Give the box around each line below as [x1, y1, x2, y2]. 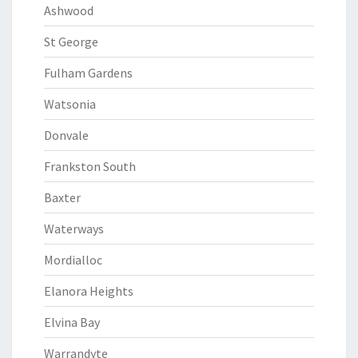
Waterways [44, 221, 104, 237]
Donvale [44, 127, 89, 143]
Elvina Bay [44, 314, 100, 330]
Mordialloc [44, 252, 102, 268]
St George [44, 34, 98, 50]
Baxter [44, 189, 81, 205]
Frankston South [44, 158, 136, 174]
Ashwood [44, 2, 93, 18]
